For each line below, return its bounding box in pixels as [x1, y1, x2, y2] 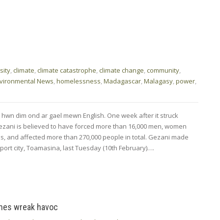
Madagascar [104, 76, 141, 85]
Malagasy [144, 76, 173, 85]
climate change [99, 65, 144, 75]
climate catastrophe [37, 65, 96, 75]
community [147, 65, 179, 75]
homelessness [56, 76, 101, 85]
